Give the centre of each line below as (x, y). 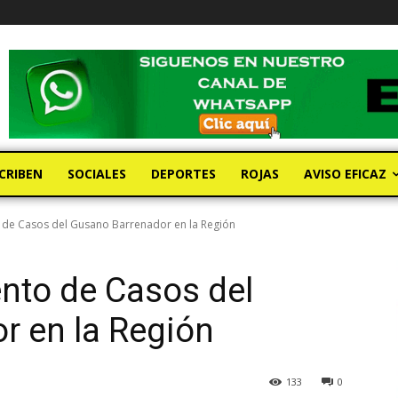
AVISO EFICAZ (345, 174)
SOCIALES (97, 174)
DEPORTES (183, 174)
